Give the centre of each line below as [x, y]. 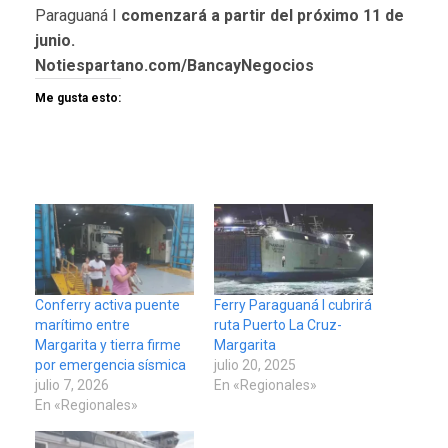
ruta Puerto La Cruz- [278, 324]
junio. [55, 40]
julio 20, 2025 [255, 364]
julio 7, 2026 [72, 384]
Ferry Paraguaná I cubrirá [293, 304]
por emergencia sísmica [110, 364]
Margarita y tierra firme [108, 344]
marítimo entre [82, 324]
